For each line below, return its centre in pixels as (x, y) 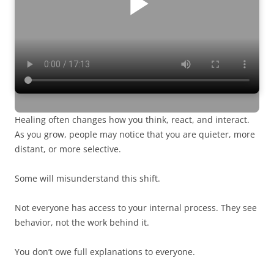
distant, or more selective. (68, 149)
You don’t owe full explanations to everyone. (105, 252)
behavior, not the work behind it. (82, 223)
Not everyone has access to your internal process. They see (136, 208)
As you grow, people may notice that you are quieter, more (135, 135)
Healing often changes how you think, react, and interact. (132, 120)
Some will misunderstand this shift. (87, 179)
